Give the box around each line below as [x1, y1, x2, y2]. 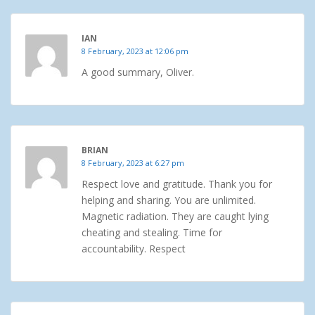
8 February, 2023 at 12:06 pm [82, 46, 188, 57]
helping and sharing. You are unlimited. [82, 193, 256, 207]
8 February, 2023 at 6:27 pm [82, 157, 184, 169]
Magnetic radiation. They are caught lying [82, 210, 269, 224]
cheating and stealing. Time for [82, 226, 222, 240]
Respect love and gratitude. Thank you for [82, 177, 272, 191]
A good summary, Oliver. [82, 65, 194, 79]
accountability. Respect [82, 242, 186, 256]
